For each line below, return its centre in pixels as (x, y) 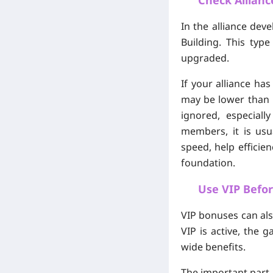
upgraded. (205, 58)
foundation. (208, 163)
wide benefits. (213, 247)
